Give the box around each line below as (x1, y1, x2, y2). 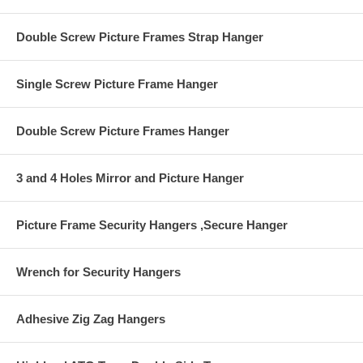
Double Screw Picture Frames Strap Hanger (16, 30, 263, 45)
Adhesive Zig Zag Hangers (16, 312, 165, 327)
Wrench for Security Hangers (16, 265, 181, 280)
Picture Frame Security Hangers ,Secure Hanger (16, 218, 288, 233)
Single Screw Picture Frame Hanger (16, 77, 218, 92)
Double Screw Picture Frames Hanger (16, 124, 229, 139)
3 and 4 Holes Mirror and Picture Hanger (16, 171, 244, 186)
